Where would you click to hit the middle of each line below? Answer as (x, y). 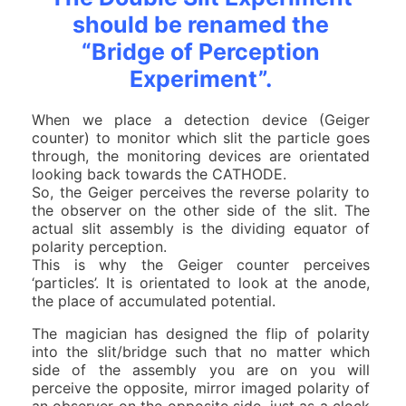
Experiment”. (201, 78)
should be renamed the (201, 24)
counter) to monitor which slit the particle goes (201, 137)
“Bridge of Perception (201, 51)
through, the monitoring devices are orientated (201, 155)
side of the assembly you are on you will (201, 369)
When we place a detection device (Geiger (201, 119)
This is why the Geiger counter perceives (201, 264)
